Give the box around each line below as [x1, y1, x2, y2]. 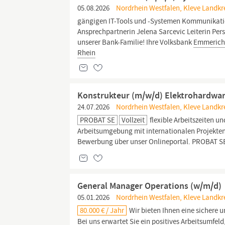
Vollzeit [122, 115, 145, 125]
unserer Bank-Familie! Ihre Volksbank [77, 37, 194, 47]
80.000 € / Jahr [80, 205, 125, 215]
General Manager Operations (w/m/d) [77, 180, 222, 192]
